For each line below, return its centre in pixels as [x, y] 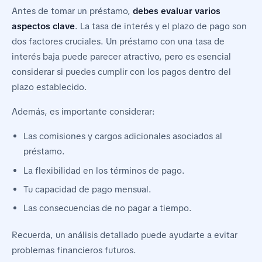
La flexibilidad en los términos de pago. [104, 170]
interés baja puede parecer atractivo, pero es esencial [121, 57]
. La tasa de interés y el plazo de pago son [161, 27]
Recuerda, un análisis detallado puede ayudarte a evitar [125, 235]
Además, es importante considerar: [83, 112]
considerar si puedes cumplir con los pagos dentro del [121, 72]
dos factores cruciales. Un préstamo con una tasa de [118, 42]
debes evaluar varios [177, 11]
